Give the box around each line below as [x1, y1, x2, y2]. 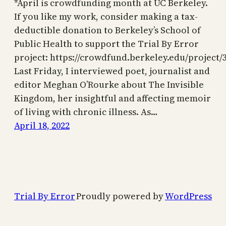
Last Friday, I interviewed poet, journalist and [14, 65, 210, 78]
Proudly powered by [76, 190, 165, 203]
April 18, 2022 [14, 119, 70, 132]
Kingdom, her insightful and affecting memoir [14, 92, 211, 105]
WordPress [165, 190, 212, 203]
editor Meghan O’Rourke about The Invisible [14, 78, 204, 91]
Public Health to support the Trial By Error [14, 37, 199, 50]
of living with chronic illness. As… [14, 105, 158, 119]
